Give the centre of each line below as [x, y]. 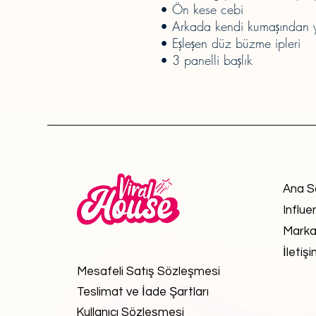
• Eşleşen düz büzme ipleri [230, 43]
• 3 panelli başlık [206, 60]
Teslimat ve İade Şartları [143, 292]
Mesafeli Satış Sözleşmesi [148, 272]
